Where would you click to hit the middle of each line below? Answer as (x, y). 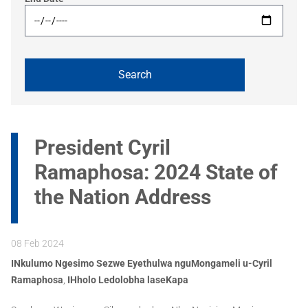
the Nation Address (123, 197)
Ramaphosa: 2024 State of (156, 173)
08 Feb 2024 (37, 244)
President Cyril (102, 148)
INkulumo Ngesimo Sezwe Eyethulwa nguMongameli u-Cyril (142, 264)
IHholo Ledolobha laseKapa (128, 280)
